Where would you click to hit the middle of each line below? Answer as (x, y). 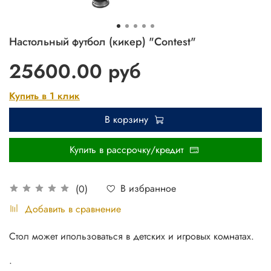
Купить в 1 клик (44, 96)
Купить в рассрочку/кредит (126, 150)
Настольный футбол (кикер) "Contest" (103, 42)
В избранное (148, 189)
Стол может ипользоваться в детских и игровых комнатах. (132, 236)
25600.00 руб (75, 72)
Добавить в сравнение (73, 209)
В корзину (126, 120)
